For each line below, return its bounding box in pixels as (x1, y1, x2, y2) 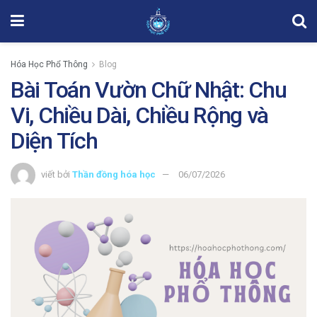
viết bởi (41, 168, 70, 180)
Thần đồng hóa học (72, 168, 156, 180)
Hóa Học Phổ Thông (11, 59, 88, 69)
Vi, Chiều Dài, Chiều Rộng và (11, 102, 269, 129)
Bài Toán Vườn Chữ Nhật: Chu (11, 76, 287, 103)
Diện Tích (11, 127, 98, 154)
